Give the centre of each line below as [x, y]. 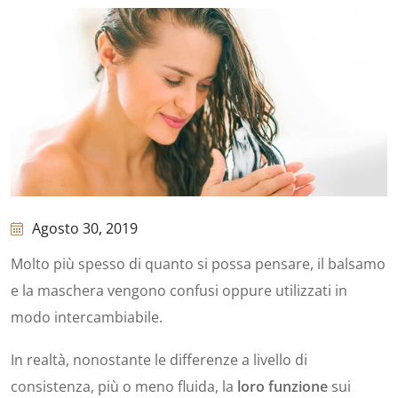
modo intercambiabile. [87, 318]
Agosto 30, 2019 [85, 229]
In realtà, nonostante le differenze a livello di [159, 360]
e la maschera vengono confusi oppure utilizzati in [179, 291]
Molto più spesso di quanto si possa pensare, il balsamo [198, 264]
